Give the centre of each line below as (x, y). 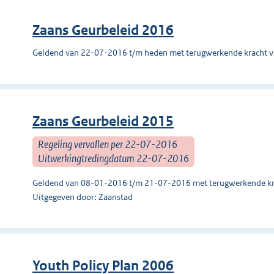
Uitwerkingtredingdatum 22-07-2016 (113, 158)
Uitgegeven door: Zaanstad (83, 197)
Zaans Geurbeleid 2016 (103, 30)
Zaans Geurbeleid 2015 (103, 121)
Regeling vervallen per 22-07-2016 (108, 144)
